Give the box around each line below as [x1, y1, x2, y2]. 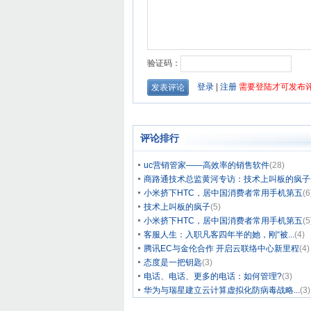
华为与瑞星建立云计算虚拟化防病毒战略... [144, 285, 300, 295]
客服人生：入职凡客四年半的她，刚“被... [144, 230, 294, 239]
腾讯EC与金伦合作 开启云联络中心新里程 [144, 244, 299, 253]
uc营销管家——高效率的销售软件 [144, 160, 269, 170]
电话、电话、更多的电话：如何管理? [144, 271, 282, 281]
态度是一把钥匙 [144, 258, 202, 267]
